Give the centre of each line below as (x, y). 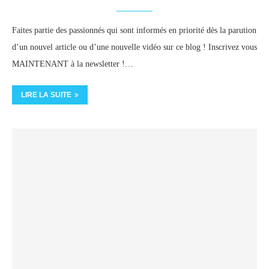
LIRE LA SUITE (46, 95)
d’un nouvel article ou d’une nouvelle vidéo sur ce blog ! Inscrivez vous (134, 47)
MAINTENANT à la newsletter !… (73, 64)
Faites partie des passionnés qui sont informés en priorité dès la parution (134, 30)
